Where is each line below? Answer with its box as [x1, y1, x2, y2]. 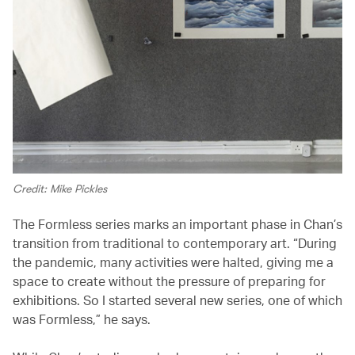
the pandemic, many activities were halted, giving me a [13, 254, 334, 271]
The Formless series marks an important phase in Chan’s [13, 216, 342, 233]
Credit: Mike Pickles [13, 182, 107, 196]
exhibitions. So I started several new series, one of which [13, 292, 342, 309]
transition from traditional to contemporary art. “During [13, 235, 337, 252]
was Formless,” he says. [13, 311, 154, 328]
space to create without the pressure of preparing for [13, 273, 326, 290]
